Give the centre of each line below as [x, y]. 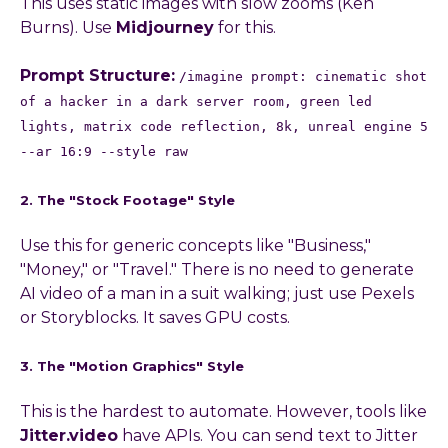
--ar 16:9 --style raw [104, 151]
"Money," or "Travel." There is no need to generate [217, 269]
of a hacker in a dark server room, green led [196, 101]
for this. [245, 27]
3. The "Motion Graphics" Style [132, 365]
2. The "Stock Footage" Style [127, 199]
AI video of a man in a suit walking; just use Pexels [217, 293]
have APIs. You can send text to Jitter [268, 436]
